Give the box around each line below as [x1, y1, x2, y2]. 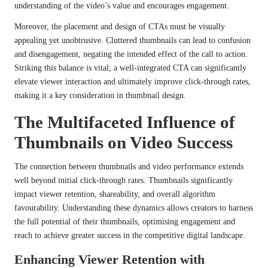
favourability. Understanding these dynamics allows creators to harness [14, 203, 253, 213]
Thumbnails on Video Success [14, 133, 233, 153]
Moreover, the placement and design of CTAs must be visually [14, 22, 225, 32]
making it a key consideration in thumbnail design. [14, 91, 186, 100]
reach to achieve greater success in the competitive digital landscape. [14, 231, 245, 240]
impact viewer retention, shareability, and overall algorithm [14, 190, 215, 199]
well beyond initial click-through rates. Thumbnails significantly [14, 176, 233, 185]
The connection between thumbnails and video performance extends [14, 162, 243, 172]
